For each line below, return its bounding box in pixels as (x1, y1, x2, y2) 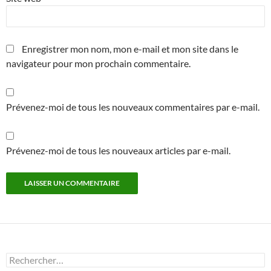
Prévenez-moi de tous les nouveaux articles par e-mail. (6, 144, 230, 156)
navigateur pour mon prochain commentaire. (6, 57, 191, 69)
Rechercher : (5, 252, 53, 263)
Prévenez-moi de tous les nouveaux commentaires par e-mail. (6, 100, 260, 113)
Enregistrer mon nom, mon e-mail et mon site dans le (22, 42, 238, 54)
